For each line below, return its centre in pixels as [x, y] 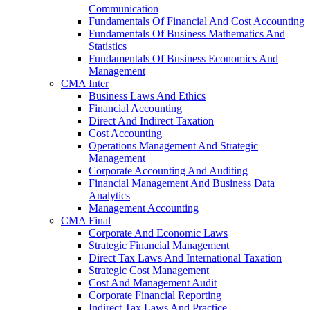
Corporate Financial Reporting [155, 295]
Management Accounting [144, 208]
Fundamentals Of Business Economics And [183, 59]
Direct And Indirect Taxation [151, 121]
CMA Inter [85, 84]
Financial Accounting [135, 109]
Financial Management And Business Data [182, 183]
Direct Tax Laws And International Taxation [185, 258]
